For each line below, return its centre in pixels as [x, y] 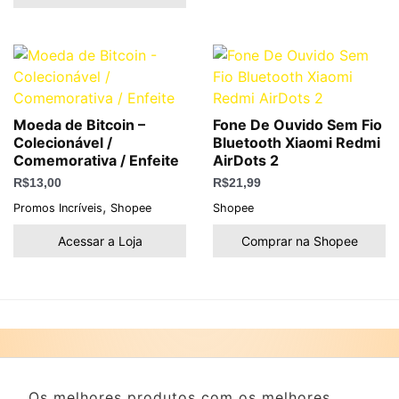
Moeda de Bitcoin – [79, 124]
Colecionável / [63, 142]
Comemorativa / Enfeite [96, 160]
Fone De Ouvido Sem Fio [297, 124]
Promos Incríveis [58, 208]
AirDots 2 [246, 160]
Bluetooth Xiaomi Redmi [297, 142]
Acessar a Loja [100, 240]
